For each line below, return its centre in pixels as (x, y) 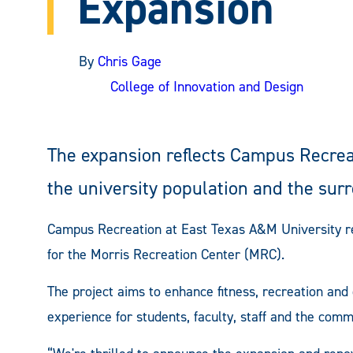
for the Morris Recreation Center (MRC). (166, 254)
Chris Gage (130, 61)
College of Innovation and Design (207, 86)
